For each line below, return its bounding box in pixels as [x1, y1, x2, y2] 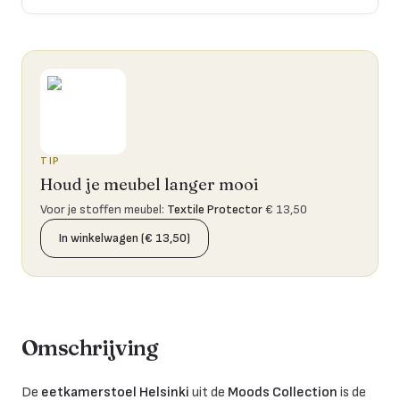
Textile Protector [167, 201, 262, 217]
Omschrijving [21, 334, 158, 361]
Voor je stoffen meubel [40, 201, 162, 217]
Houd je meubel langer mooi [40, 173, 259, 195]
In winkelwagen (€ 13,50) [59, 229, 190, 246]
